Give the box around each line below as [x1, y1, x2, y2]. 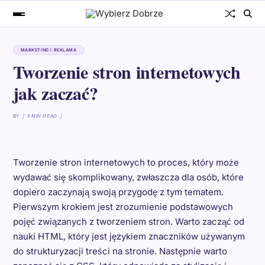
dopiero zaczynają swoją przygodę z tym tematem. [12, 186, 224, 198]
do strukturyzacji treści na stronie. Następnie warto [12, 245, 227, 257]
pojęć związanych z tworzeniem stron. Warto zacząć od [12, 216, 244, 227]
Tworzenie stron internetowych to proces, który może [12, 157, 239, 168]
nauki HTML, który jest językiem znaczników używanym [12, 231, 245, 242]
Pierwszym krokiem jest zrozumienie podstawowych [12, 201, 233, 212]
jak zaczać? [12, 80, 98, 106]
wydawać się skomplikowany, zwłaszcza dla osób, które [12, 172, 244, 183]
